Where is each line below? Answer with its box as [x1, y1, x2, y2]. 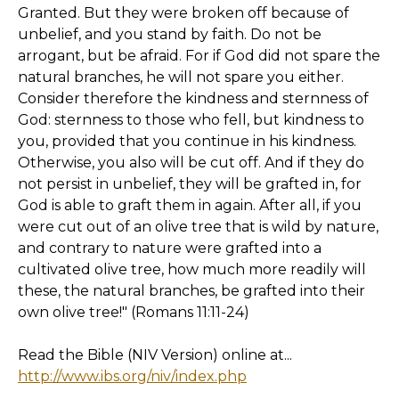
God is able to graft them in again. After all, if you [18, 197, 362, 214]
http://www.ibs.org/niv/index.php [18, 368, 247, 385]
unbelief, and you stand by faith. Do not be [18, 26, 322, 43]
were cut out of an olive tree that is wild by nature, [18, 218, 379, 235]
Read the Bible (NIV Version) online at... [18, 346, 292, 363]
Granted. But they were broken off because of [18, 4, 349, 21]
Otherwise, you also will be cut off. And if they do [18, 154, 364, 171]
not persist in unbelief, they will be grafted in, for [18, 175, 362, 192]
